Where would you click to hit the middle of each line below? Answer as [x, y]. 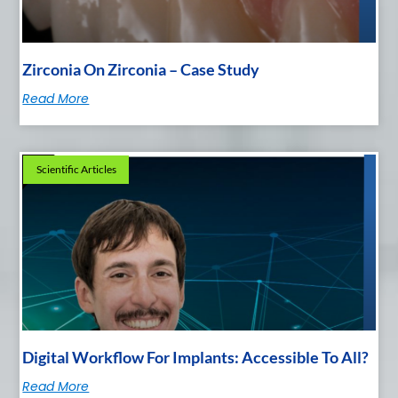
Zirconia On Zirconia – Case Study [141, 69]
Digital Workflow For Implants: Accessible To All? [196, 358]
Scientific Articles [76, 169]
